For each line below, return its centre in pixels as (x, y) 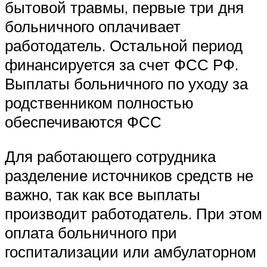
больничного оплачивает (93, 27)
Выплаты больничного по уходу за (126, 84)
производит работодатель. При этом (133, 213)
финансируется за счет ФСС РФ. (122, 65)
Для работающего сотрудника (110, 156)
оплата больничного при (91, 232)
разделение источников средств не (129, 175)
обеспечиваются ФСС (83, 122)
